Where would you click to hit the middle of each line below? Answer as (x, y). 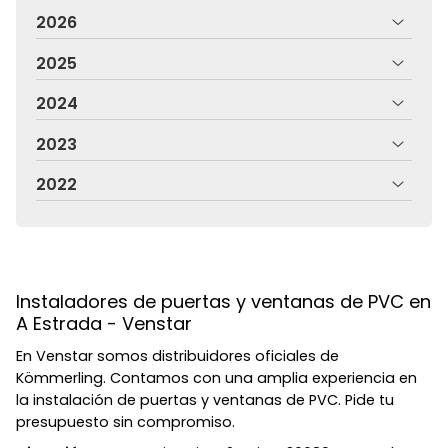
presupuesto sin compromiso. (125, 421)
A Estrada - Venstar (104, 323)
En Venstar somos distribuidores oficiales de (177, 355)
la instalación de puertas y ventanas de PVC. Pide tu (205, 399)
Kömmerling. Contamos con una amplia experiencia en (216, 377)
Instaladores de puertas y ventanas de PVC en (223, 301)
